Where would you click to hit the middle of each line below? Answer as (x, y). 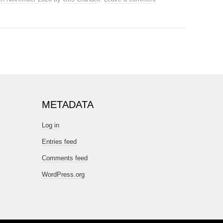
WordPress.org (63, 174)
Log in (51, 125)
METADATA (68, 105)
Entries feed (59, 142)
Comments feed (65, 158)
